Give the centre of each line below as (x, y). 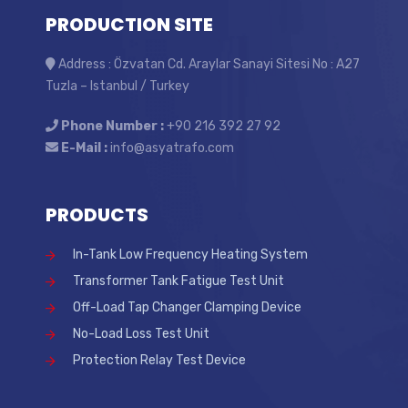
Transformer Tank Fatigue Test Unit (178, 280)
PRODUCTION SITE (129, 24)
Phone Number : (112, 126)
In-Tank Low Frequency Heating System (190, 254)
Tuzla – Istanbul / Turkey (117, 86)
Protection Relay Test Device (159, 360)
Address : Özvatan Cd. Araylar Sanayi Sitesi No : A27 (208, 64)
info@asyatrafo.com (171, 148)
